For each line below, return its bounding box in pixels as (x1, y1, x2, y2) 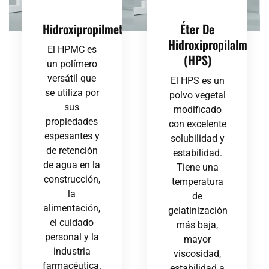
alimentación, (43, 202, 100, 214)
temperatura (171, 176, 223, 188)
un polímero (46, 58, 97, 70)
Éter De (180, 20, 214, 38)
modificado (173, 104, 222, 116)
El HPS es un (170, 75, 225, 87)
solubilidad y (170, 133, 225, 145)
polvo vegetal (169, 89, 226, 101)
